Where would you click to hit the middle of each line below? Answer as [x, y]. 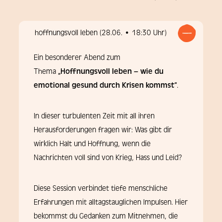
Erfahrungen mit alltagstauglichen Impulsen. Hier [111, 202]
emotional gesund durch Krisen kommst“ [105, 85]
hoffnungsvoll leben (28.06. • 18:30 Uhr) [101, 33]
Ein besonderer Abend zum [77, 58]
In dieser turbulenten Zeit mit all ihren [94, 116]
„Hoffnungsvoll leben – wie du [111, 72]
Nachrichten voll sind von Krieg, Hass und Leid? [108, 158]
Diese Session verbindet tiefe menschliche [101, 189]
